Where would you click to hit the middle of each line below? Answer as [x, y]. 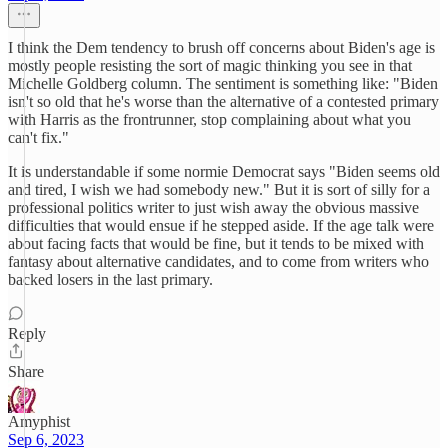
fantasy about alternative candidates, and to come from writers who [218, 261]
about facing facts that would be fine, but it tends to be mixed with [216, 243]
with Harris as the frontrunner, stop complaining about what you [209, 119]
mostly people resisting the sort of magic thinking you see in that [210, 65]
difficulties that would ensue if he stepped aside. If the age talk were [221, 225]
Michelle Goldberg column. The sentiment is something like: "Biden [223, 83]
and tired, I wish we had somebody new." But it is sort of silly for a [219, 189]
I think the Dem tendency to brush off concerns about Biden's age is [221, 47]
